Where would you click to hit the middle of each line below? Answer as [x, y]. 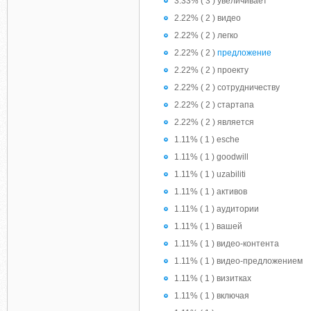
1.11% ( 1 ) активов [211, 192]
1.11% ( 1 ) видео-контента [227, 244]
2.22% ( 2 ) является [214, 122]
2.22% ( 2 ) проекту [211, 70]
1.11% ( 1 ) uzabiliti [210, 174]
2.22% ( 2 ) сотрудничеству [227, 87]
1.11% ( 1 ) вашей [208, 226]
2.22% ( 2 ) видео [208, 18]
